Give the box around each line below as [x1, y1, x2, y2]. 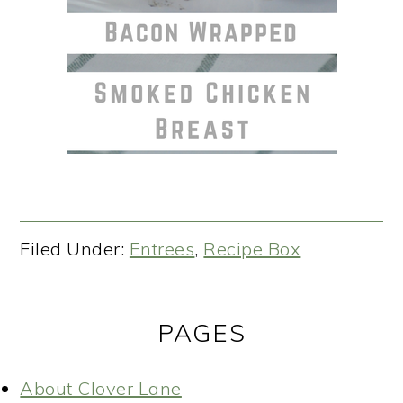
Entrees [129, 237, 195, 260]
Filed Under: [20, 237, 130, 260]
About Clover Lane [20, 376, 182, 399]
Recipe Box [203, 237, 301, 260]
